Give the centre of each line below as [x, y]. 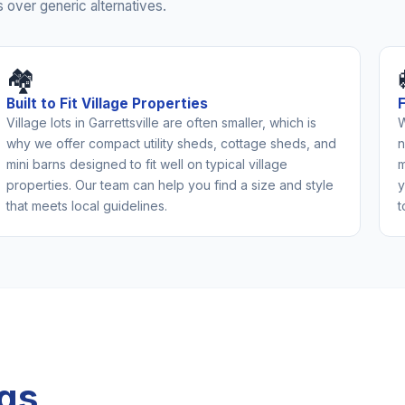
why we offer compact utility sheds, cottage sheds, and [172, 143]
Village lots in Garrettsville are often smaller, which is [162, 122]
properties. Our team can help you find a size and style [170, 184]
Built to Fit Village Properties [108, 103]
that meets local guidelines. [87, 205]
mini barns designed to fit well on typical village [147, 164]
